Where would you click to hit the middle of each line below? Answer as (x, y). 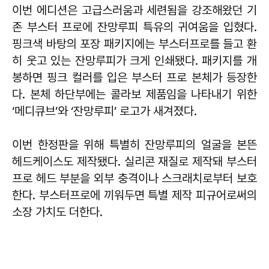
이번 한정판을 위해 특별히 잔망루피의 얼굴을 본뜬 (134, 144)
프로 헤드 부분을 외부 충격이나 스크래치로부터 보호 (134, 178)
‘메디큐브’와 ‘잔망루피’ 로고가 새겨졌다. (104, 111)
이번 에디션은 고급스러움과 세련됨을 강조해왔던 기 (134, 10)
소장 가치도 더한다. (57, 212)
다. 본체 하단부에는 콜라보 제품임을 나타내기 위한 (134, 94)
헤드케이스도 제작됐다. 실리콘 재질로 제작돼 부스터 (134, 161)
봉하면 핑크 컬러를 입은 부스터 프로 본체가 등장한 (134, 77)
